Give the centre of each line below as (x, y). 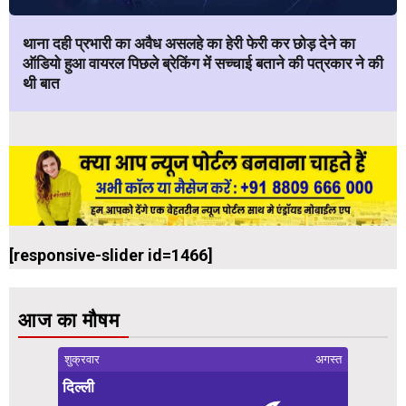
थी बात (41, 84)
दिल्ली (78, 388)
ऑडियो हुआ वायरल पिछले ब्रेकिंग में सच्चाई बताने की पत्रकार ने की (203, 64)
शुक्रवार (82, 360)
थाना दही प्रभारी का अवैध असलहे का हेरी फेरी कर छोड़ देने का (189, 44)
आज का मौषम (69, 321)
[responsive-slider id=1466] (111, 256)
